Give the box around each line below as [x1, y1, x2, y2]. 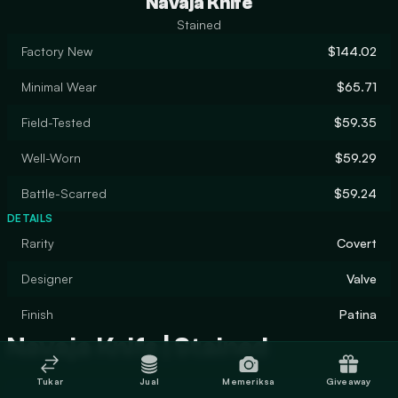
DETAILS [7, 211, 53, 225]
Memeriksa [222, 375, 275, 386]
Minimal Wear [21, 79, 97, 94]
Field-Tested [21, 115, 91, 130]
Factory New [21, 44, 92, 59]
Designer [21, 271, 73, 286]
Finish [21, 306, 53, 322]
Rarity [21, 235, 54, 251]
